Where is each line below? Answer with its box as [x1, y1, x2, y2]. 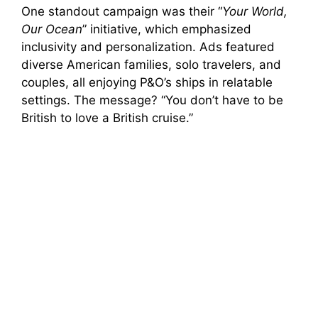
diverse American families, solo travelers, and [21, 57, 281, 72]
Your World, [222, 4, 287, 18]
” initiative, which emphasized [82, 21, 251, 36]
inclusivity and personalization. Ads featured [21, 39, 275, 54]
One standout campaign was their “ [21, 4, 222, 18]
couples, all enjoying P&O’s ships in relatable [21, 75, 273, 89]
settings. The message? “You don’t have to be [21, 92, 283, 107]
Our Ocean [21, 21, 82, 36]
